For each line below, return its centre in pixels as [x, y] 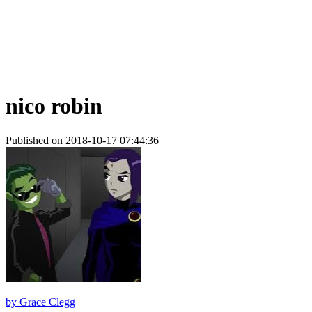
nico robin [54, 106]
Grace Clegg [47, 302]
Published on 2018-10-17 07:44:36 [82, 140]
